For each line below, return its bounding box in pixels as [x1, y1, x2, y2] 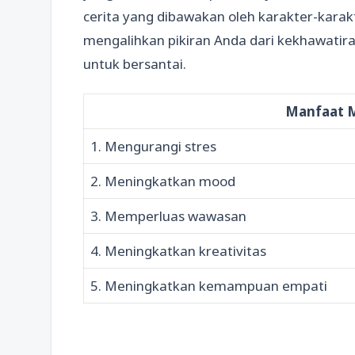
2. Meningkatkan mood [90, 171, 235, 190]
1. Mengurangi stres [90, 136, 216, 155]
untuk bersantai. [83, 55, 186, 74]
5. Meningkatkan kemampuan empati [90, 276, 327, 295]
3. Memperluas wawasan [90, 206, 246, 225]
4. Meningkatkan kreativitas [90, 241, 266, 260]
